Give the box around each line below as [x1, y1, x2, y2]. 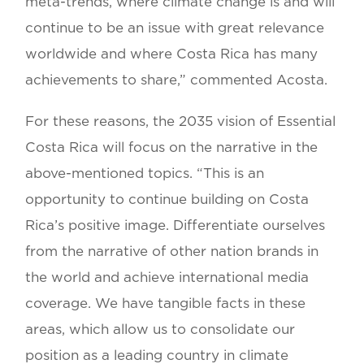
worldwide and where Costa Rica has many [25, 47, 318, 62]
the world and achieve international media [25, 270, 310, 284]
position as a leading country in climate [25, 348, 289, 362]
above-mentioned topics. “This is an [25, 166, 265, 180]
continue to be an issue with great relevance [25, 21, 325, 36]
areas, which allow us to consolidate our [25, 322, 296, 336]
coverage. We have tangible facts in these [25, 296, 306, 310]
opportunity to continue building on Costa [25, 192, 310, 206]
